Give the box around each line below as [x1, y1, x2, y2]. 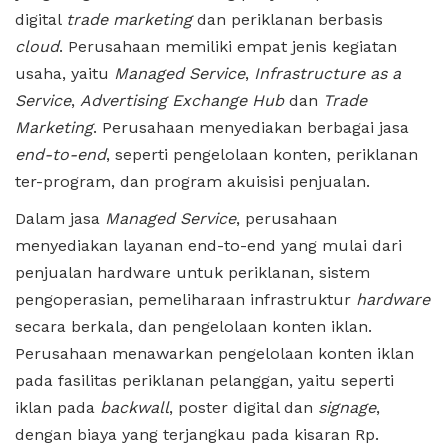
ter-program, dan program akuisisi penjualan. [15, 171, 370, 191]
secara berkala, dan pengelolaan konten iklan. [15, 316, 372, 336]
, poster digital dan [169, 397, 318, 417]
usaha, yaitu [15, 63, 114, 83]
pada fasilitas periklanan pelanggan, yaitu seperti [15, 370, 394, 390]
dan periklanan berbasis [192, 9, 383, 29]
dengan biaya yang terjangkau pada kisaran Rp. [15, 424, 379, 444]
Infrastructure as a [254, 63, 401, 83]
